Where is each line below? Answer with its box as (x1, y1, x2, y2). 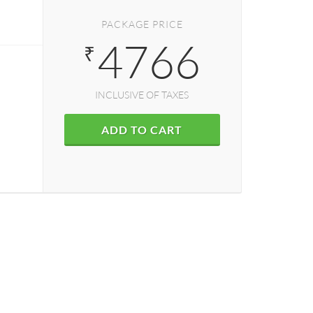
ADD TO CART (101, 123, 183, 136)
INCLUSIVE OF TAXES (95, 89, 189, 101)
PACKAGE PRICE (101, 18, 183, 30)
